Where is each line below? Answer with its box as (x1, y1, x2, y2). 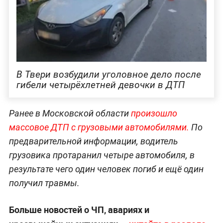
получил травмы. (8, 177, 80, 188)
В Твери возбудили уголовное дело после (16, 68, 201, 80)
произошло (130, 108, 177, 118)
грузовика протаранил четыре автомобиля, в (8, 149, 195, 160)
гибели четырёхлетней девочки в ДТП (16, 79, 185, 91)
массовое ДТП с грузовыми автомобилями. (8, 121, 189, 132)
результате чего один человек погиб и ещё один (8, 163, 204, 174)
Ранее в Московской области (8, 108, 131, 118)
